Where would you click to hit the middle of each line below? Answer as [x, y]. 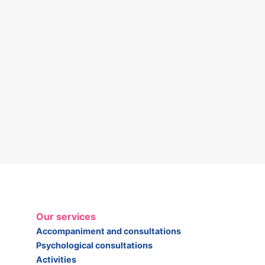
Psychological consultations [94, 245]
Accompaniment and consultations [109, 231]
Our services [66, 216]
